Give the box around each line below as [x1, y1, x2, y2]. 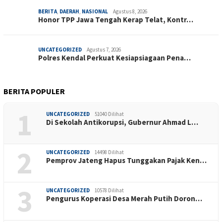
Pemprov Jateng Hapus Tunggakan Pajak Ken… [46, 156, 207, 166]
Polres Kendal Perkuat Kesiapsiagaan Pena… [38, 53, 191, 63]
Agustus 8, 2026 [113, 8, 147, 15]
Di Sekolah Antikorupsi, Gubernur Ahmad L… [46, 117, 198, 127]
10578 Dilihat [95, 187, 124, 194]
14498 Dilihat [95, 149, 124, 156]
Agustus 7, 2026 [87, 46, 121, 54]
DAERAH [59, 8, 79, 15]
